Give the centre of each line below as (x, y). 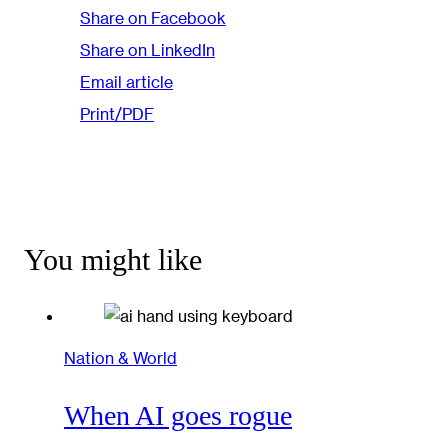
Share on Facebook (153, 18)
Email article (126, 82)
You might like (113, 259)
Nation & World (120, 358)
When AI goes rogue (178, 415)
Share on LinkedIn (147, 50)
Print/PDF (117, 114)
